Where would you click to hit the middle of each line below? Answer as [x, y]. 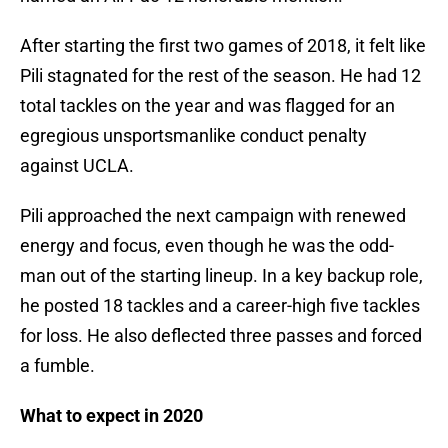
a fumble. [57, 366]
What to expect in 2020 [111, 416]
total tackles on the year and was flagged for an [207, 106]
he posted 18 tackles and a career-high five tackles [220, 306]
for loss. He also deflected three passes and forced [221, 336]
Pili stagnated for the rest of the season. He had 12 [220, 76]
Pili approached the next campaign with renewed [213, 216]
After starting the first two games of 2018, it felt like [223, 46]
